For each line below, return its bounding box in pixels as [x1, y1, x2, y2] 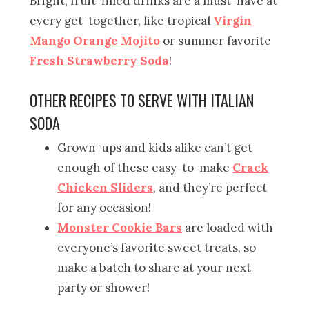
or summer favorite [160, 32, 272, 48]
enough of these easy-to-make [57, 159, 233, 175]
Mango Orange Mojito [30, 32, 161, 48]
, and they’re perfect [153, 179, 268, 195]
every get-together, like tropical [30, 12, 214, 28]
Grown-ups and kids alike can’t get [57, 139, 253, 155]
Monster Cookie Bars [57, 219, 183, 235]
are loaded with [182, 219, 274, 235]
